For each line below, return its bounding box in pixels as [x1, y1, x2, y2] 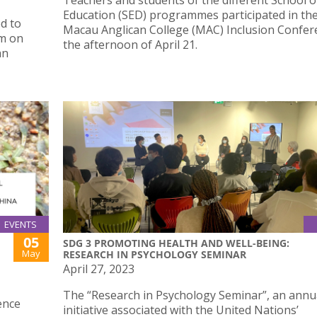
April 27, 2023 [63, 260, 134, 277]
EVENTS [4, 217, 37, 231]
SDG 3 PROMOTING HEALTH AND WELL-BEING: [63, 236, 289, 250]
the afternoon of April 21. [63, 37, 197, 53]
